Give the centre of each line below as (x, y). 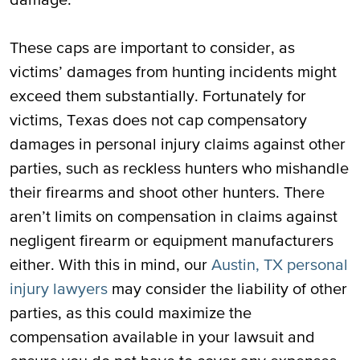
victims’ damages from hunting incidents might (173, 72)
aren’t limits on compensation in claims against (174, 216)
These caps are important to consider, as (152, 47)
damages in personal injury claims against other (178, 144)
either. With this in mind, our (110, 264)
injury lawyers (59, 288)
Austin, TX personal (280, 264)
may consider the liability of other (227, 288)
